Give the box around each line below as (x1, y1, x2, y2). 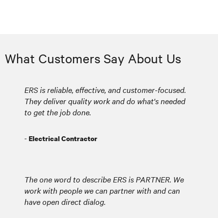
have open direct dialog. (24, 196, 106, 207)
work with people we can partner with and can (24, 184, 180, 196)
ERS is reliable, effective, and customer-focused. (24, 84, 186, 95)
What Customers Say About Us (5, 50, 181, 66)
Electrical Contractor (29, 133, 97, 143)
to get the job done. (24, 106, 91, 117)
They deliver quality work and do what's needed (24, 95, 185, 106)
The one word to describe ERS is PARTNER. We (24, 173, 184, 184)
